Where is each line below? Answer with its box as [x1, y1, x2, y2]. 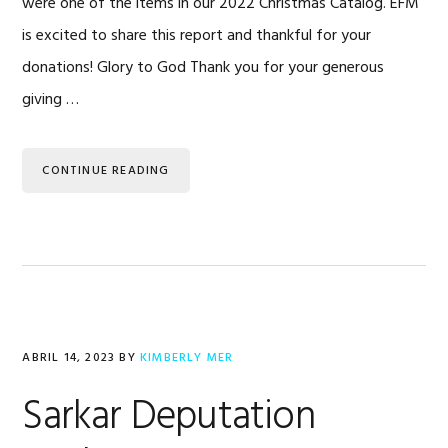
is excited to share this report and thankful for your [22, 23, 372, 50]
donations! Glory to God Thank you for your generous [22, 55, 385, 82]
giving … [22, 87, 80, 114]
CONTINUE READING [42, 161, 170, 182]
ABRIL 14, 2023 [22, 348, 116, 369]
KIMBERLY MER [140, 348, 234, 369]
